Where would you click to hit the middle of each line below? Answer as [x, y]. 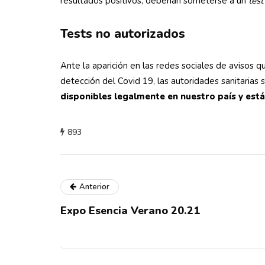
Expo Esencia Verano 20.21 [130, 211]
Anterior [94, 187]
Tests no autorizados [123, 34]
